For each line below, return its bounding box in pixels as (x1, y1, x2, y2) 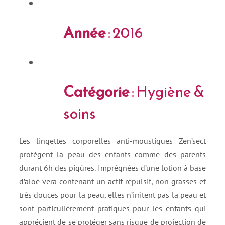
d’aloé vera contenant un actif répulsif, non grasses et (19, 176, 206, 186)
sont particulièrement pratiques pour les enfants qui (19, 203, 206, 213)
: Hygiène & (130, 80, 204, 103)
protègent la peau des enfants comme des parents (19, 149, 206, 159)
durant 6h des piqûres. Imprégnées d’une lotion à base (19, 162, 206, 173)
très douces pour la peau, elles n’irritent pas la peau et (19, 189, 206, 200)
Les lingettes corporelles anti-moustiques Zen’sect (19, 135, 206, 146)
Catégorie (63, 80, 130, 103)
